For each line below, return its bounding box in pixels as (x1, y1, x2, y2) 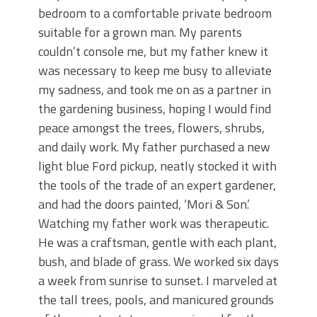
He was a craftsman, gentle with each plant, (38, 233, 277, 253)
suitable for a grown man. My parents (38, 23, 242, 42)
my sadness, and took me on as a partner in (38, 80, 271, 100)
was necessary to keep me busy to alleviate (38, 61, 272, 81)
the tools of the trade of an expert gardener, (38, 175, 276, 195)
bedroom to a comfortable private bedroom (38, 4, 272, 23)
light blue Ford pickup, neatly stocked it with (38, 156, 277, 176)
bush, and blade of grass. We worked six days (38, 252, 279, 272)
